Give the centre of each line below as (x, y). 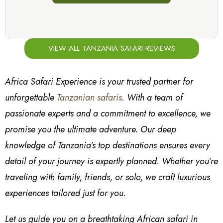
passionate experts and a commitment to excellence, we (108, 113)
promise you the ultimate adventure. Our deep (91, 129)
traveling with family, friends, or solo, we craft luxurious (108, 177)
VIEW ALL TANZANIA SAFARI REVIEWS (111, 48)
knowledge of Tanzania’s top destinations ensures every (108, 145)
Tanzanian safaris (89, 97)
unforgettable (31, 97)
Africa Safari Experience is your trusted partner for (99, 81)
